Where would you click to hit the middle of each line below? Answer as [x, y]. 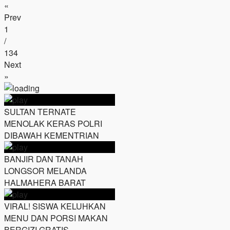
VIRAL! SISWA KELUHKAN [55, 206]
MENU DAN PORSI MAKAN [56, 218]
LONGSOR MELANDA [45, 171]
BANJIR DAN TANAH [44, 159]
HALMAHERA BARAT [45, 183]
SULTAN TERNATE [40, 112]
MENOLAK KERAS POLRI [53, 124]
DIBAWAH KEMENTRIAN [52, 136]
